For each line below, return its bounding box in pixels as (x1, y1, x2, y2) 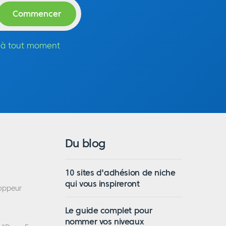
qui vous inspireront (65, 179, 140, 189)
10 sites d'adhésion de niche (65, 167, 176, 178)
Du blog (65, 136, 105, 151)
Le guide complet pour (65, 205, 152, 216)
